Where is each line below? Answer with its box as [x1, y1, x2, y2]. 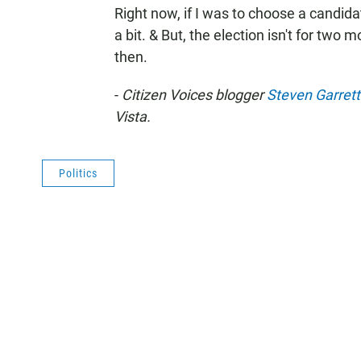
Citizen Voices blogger [122, 86, 267, 103]
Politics [59, 167, 98, 180]
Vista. [114, 108, 151, 125]
